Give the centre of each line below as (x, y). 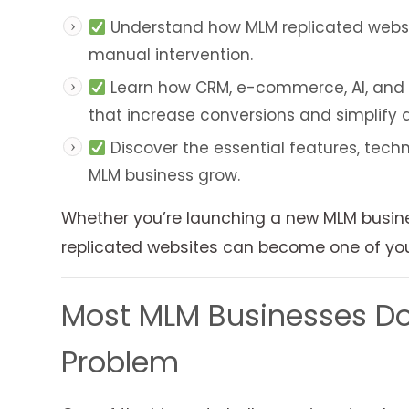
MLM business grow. (164, 175)
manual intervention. (171, 54)
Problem (120, 362)
